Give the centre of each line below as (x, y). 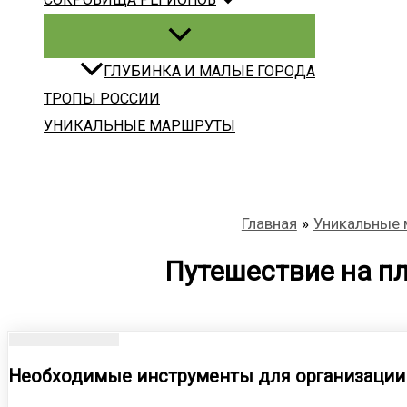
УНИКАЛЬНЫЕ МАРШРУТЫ (139, 126)
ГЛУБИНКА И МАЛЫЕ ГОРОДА (209, 72)
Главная (269, 224)
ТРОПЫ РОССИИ (102, 99)
